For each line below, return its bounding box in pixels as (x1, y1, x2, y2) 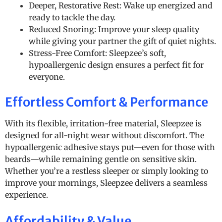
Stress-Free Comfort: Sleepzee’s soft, (29, 48, 166, 58)
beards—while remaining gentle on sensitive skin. (5, 154, 197, 165)
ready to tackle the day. (29, 12, 115, 23)
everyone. (29, 72, 65, 82)
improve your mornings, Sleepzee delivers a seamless (5, 178, 208, 188)
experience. (5, 190, 48, 200)
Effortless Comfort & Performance (5, 94, 208, 111)
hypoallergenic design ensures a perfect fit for (29, 60, 204, 70)
